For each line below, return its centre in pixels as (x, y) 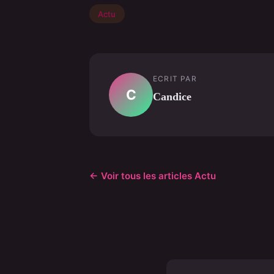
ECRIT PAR (175, 78)
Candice (172, 96)
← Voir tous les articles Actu (153, 176)
